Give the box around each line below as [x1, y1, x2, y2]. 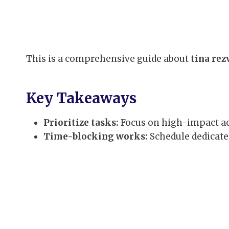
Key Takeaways [26, 88, 136, 107]
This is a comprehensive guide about [26, 53, 191, 64]
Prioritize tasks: [43, 117, 119, 128]
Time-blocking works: [43, 130, 148, 142]
